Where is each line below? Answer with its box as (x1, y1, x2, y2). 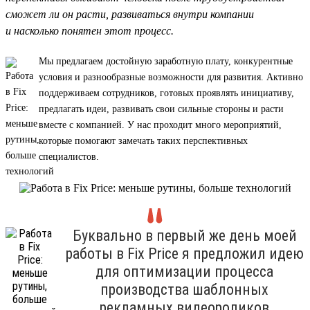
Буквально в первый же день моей (72, 226, 297, 244)
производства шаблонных (100, 280, 268, 298)
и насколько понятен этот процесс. (6, 24, 174, 37)
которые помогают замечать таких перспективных (39, 135, 248, 146)
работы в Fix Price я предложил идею (65, 244, 304, 262)
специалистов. (39, 151, 99, 162)
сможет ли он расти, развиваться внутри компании (6, 8, 254, 20)
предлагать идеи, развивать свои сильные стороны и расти (39, 103, 284, 114)
